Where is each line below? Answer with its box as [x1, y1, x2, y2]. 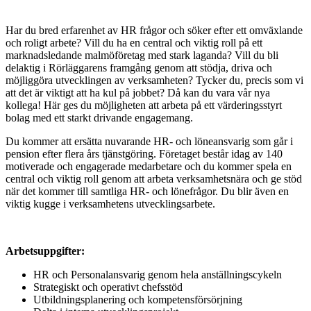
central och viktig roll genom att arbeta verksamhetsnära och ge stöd [6, 173, 302, 185]
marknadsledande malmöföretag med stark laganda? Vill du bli [6, 49, 278, 62]
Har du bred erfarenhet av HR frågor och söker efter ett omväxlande [6, 24, 303, 37]
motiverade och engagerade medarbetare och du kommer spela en [6, 160, 292, 173]
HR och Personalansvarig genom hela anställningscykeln [33, 269, 282, 281]
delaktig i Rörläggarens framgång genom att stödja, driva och [6, 62, 272, 74]
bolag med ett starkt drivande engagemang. [6, 112, 193, 124]
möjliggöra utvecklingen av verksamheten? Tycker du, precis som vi [6, 74, 303, 87]
